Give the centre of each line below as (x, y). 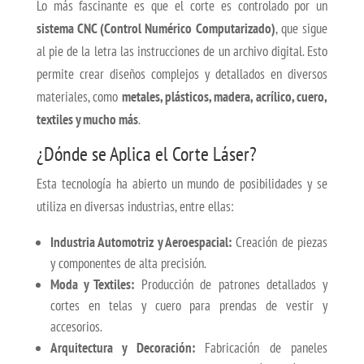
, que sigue (301, 29)
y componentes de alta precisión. (128, 264)
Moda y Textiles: (92, 285)
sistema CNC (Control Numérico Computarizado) (156, 29)
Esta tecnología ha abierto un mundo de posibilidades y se (182, 184)
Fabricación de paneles (261, 348)
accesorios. (76, 327)
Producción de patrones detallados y (231, 285)
